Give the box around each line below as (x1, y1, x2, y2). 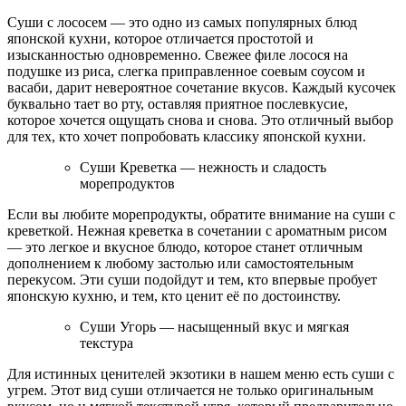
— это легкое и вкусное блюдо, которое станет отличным (7, 238, 362, 255)
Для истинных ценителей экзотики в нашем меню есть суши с (7, 365, 394, 382)
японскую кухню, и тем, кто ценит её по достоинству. (7, 287, 341, 304)
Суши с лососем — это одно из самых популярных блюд (7, 14, 357, 30)
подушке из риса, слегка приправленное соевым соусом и (7, 63, 365, 79)
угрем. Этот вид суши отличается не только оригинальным (7, 382, 373, 398)
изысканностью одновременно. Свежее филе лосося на (7, 46, 348, 63)
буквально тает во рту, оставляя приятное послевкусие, (7, 95, 348, 111)
